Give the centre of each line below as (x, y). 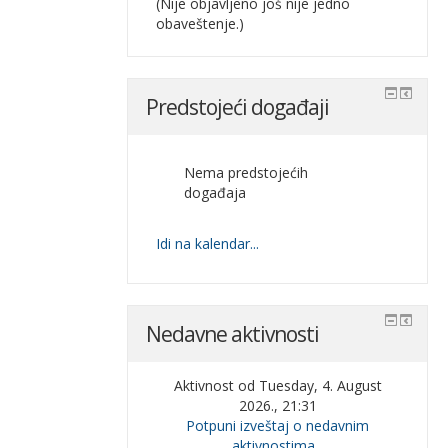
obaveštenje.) (200, 23)
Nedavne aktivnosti (233, 334)
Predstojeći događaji (238, 107)
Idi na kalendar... (208, 243)
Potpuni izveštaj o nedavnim (278, 425)
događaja (215, 192)
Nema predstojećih (246, 172)
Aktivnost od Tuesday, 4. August (277, 385)
